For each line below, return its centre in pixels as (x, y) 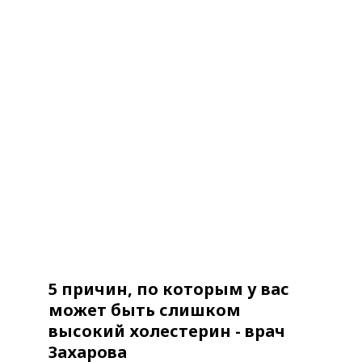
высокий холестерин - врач (167, 331)
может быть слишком (145, 310)
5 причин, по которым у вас (169, 289)
